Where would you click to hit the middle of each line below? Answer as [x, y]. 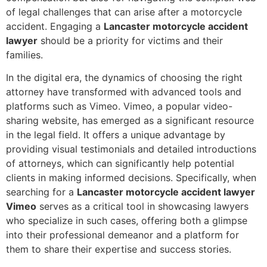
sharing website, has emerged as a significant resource [130, 121]
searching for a [41, 192]
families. [24, 55]
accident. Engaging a [55, 26]
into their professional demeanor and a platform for [122, 235]
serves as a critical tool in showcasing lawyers [142, 207]
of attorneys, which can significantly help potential [120, 164]
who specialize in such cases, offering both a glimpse [127, 221]
